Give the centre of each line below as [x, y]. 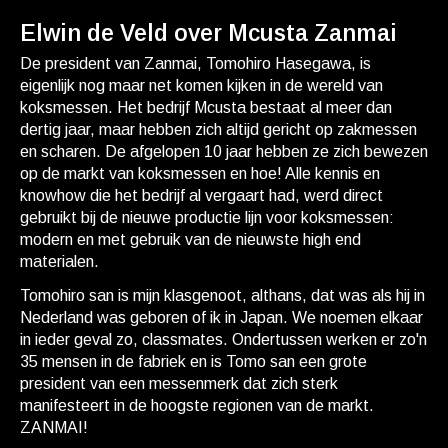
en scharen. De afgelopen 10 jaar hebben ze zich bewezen [224, 152]
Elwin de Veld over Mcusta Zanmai [208, 33]
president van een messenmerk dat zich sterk [179, 384]
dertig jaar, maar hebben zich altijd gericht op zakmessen [218, 130]
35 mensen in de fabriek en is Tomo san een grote [193, 362]
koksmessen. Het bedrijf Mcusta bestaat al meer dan [206, 108]
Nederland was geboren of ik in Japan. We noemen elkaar [221, 318]
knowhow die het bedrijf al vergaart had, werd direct [201, 196]
